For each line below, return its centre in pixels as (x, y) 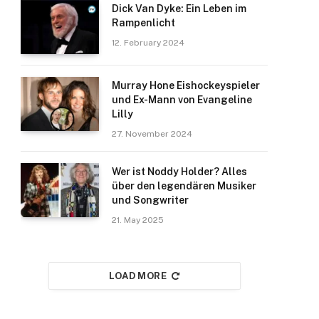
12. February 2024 (148, 43)
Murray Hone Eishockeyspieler (186, 85)
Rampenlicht (143, 23)
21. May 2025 (138, 220)
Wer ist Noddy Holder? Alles (179, 172)
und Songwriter (150, 200)
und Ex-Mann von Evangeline (182, 100)
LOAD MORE (138, 276)
